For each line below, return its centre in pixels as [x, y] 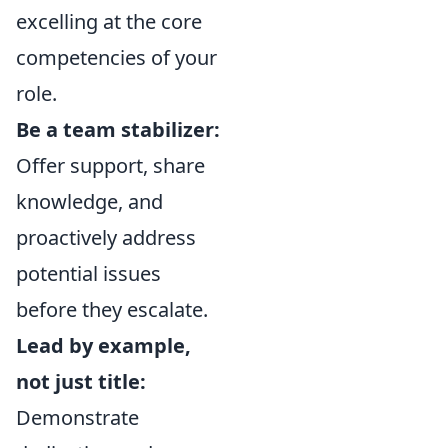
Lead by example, [103, 345]
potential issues [88, 273]
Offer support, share [110, 165]
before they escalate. [112, 309]
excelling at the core [109, 21]
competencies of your [116, 57]
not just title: [81, 381]
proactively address [106, 237]
